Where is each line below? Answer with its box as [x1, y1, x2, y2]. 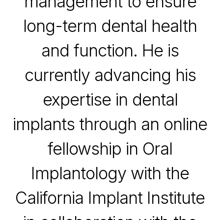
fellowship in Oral [48, 138, 172, 159]
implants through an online [13, 114, 207, 135]
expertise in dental [42, 89, 178, 110]
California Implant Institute [15, 188, 205, 208]
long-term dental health [23, 16, 197, 36]
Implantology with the [31, 163, 189, 184]
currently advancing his [24, 65, 196, 85]
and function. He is [41, 40, 179, 61]
